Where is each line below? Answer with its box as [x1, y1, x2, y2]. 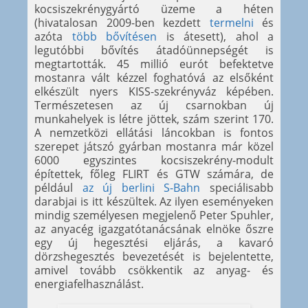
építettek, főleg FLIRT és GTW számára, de [34, 166, 274, 182]
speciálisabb [200, 180, 274, 196]
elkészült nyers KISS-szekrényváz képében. [34, 84, 274, 100]
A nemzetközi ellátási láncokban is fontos [34, 125, 274, 141]
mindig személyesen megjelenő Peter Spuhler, [34, 208, 274, 223]
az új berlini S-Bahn [82, 180, 201, 196]
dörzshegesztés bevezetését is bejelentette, [34, 249, 274, 265]
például [34, 180, 82, 196]
